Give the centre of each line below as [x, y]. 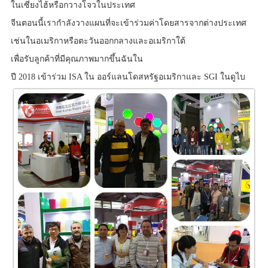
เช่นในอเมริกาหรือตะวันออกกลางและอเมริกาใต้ [99, 41]
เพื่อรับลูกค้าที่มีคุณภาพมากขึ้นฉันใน [77, 59]
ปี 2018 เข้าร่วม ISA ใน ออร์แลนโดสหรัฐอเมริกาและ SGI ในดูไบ [128, 77]
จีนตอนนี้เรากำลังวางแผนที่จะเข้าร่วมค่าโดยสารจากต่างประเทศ [128, 23]
